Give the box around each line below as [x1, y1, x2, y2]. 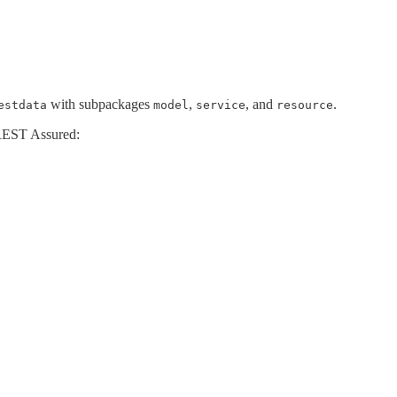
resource [276, 97, 333, 112]
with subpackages [47, 96, 153, 112]
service [196, 97, 245, 112]
